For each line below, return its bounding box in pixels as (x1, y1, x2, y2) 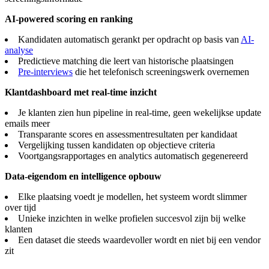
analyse (5, 44, 33, 55)
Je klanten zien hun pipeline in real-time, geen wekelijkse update (18, 107, 261, 118)
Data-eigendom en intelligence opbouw (5, 171, 162, 181)
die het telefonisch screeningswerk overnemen (73, 66, 249, 77)
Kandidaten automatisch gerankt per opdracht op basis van (18, 34, 241, 44)
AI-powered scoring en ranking (5, 13, 133, 24)
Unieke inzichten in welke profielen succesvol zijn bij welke (18, 213, 246, 223)
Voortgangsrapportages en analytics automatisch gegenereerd (18, 150, 248, 161)
